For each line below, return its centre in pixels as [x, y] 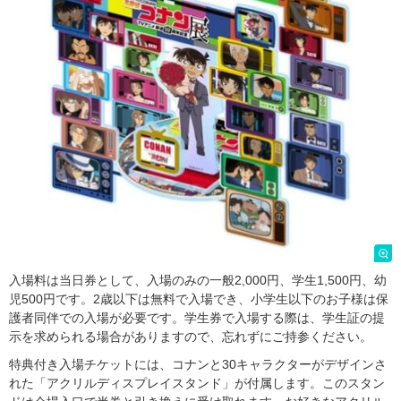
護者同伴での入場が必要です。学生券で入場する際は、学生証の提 [197, 317]
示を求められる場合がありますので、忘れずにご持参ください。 [191, 336]
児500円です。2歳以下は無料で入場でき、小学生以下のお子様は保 [199, 299]
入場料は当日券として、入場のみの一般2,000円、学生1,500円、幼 [198, 280]
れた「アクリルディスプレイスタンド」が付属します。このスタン [197, 383]
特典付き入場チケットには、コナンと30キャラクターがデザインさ [198, 364]
